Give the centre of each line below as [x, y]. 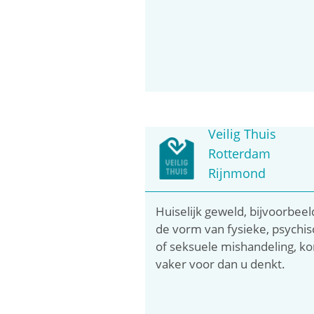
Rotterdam [239, 153]
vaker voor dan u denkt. [220, 264]
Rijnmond [237, 173]
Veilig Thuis [242, 134]
